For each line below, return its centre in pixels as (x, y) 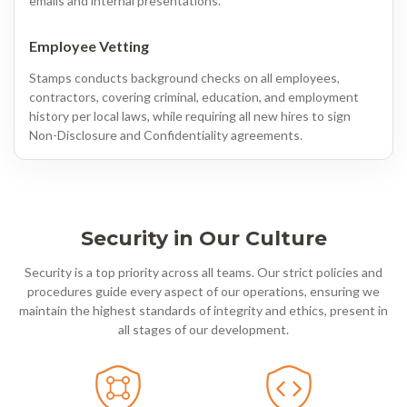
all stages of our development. (203, 329)
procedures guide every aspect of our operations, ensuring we (203, 291)
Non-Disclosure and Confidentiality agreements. (166, 134)
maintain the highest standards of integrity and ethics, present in (203, 310)
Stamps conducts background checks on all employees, (184, 77)
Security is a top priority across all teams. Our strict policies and (203, 272)
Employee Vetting (89, 45)
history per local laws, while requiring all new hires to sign (190, 115)
